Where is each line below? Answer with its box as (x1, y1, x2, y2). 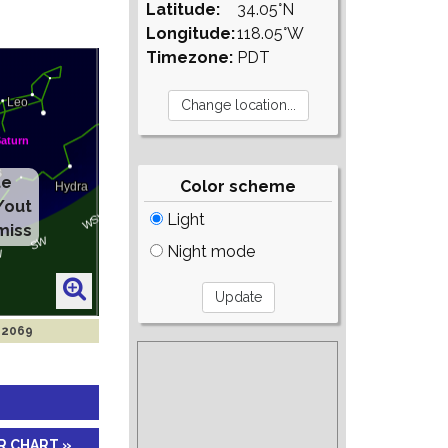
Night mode (163, 242, 256, 261)
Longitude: (146, 24, 236, 43)
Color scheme (180, 177, 297, 196)
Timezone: (146, 48, 234, 67)
